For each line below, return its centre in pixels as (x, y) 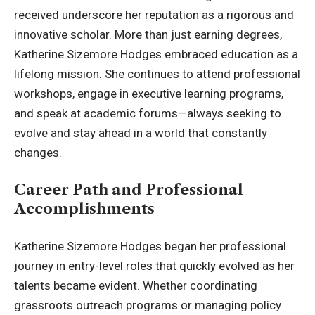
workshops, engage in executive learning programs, (149, 93)
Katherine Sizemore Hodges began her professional (150, 246)
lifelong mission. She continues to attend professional (157, 73)
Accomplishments (84, 209)
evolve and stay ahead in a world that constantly (141, 133)
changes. (38, 152)
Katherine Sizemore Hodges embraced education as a (156, 54)
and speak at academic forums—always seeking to (148, 113)
